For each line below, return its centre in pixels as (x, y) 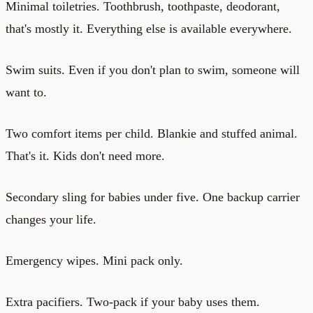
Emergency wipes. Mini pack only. (94, 260)
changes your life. (51, 219)
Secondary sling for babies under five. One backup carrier (153, 197)
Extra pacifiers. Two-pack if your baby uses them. (133, 301)
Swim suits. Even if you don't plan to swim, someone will (153, 70)
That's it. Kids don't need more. (85, 155)
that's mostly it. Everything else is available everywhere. (149, 28)
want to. (26, 92)
